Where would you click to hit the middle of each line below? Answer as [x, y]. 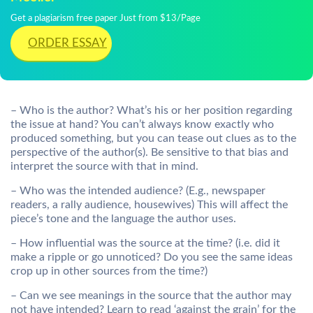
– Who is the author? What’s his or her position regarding [151, 110]
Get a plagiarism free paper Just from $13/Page [105, 19]
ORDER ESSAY [67, 43]
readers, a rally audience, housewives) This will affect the [149, 205]
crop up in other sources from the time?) [109, 271]
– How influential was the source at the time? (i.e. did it [145, 243]
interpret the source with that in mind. [104, 166]
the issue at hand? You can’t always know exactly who [142, 124]
